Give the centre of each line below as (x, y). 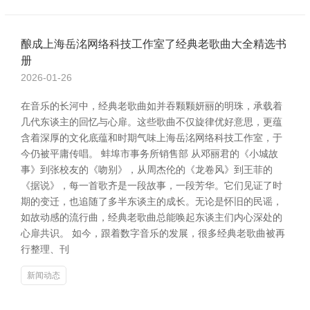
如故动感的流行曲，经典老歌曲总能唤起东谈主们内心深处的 (152, 217)
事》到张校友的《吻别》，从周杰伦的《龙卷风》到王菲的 (147, 170)
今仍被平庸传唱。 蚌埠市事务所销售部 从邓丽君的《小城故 (149, 154)
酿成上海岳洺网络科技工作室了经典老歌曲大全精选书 (154, 44)
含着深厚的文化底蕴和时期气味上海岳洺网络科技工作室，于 (152, 138)
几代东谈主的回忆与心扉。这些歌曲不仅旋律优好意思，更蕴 (152, 122)
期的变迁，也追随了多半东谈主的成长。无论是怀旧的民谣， (152, 201)
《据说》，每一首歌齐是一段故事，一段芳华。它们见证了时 (152, 185)
